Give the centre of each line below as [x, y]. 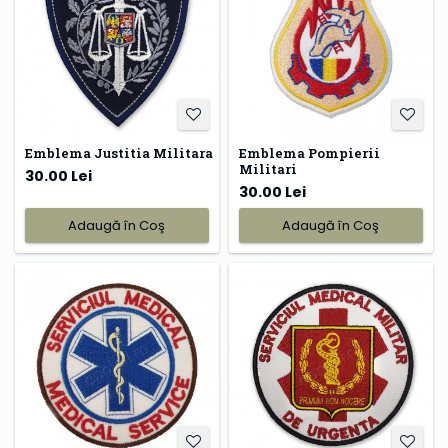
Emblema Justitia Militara [119, 153]
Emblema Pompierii [309, 153]
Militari [267, 169]
